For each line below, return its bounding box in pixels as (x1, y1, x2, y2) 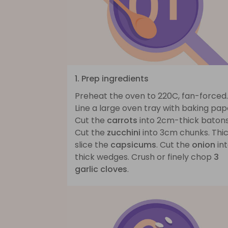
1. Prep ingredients (75, 72, 149, 84)
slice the (75, 138, 110, 151)
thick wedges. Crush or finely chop (75, 151, 214, 163)
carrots (107, 114, 137, 126)
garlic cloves (75, 163, 127, 175)
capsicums (110, 138, 156, 151)
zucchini (107, 126, 140, 138)
